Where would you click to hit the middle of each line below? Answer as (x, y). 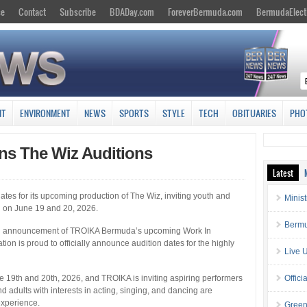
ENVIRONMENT (45, 113)
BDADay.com (132, 12)
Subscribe (78, 12)
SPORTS (134, 113)
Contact (32, 12)
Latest (283, 172)
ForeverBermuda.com (205, 12)
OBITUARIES (254, 113)
